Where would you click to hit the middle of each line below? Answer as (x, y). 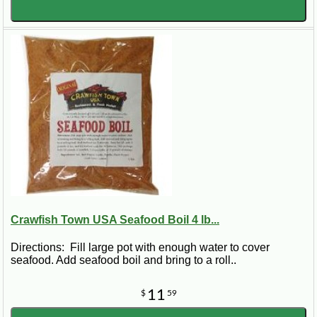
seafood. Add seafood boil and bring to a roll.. (123, 260)
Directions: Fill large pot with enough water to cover (140, 248)
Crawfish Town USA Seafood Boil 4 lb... (115, 219)
